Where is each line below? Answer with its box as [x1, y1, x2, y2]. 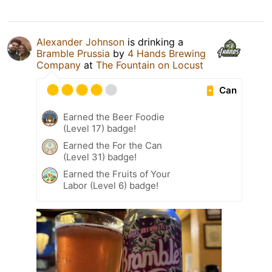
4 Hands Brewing [127, 47, 206, 60]
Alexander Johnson [36, 36, 124, 49]
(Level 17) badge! [63, 123, 136, 135]
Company [36, 59, 81, 72]
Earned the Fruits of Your [63, 168, 171, 180]
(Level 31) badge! [63, 151, 137, 163]
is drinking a [124, 36, 183, 49]
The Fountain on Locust [96, 59, 203, 72]
